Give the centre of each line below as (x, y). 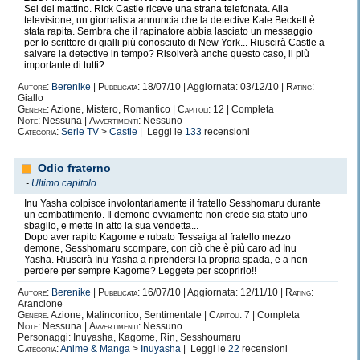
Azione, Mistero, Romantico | (113, 109)
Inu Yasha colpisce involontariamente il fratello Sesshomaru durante (172, 203)
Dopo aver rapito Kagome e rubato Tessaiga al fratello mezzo (157, 237)
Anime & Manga (95, 349)
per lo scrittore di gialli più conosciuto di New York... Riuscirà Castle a (174, 43)
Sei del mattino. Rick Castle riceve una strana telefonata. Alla (156, 9)
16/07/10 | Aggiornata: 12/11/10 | (213, 292)
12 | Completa (242, 109)
